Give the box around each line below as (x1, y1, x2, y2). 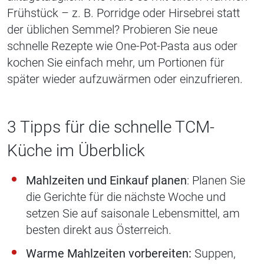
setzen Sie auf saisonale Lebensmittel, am (26, 206, 240, 221)
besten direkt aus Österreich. (26, 223, 171, 237)
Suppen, (192, 246, 236, 261)
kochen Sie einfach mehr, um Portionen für (7, 55, 225, 70)
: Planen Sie (187, 173, 245, 188)
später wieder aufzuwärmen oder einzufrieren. (7, 72, 243, 87)
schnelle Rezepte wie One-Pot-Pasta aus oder (7, 39, 237, 54)
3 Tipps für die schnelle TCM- (7, 117, 214, 137)
